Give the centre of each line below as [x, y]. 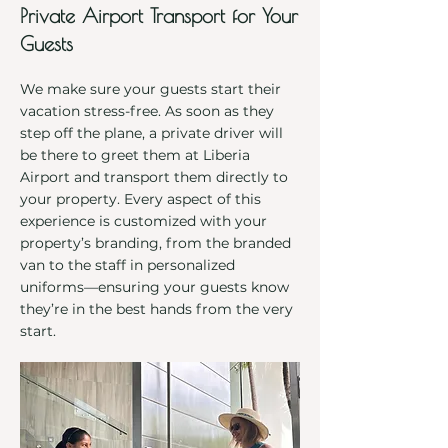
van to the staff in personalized [127, 265]
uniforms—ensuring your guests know [154, 287]
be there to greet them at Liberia [135, 155]
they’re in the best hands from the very [156, 309]
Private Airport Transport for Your [159, 15]
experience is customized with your [143, 221]
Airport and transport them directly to [154, 177]
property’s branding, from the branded [155, 243]
